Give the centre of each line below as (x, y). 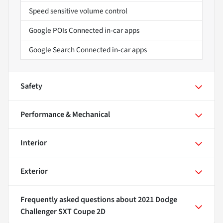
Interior (34, 143)
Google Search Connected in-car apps (88, 50)
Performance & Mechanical (65, 115)
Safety (31, 86)
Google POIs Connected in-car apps (84, 31)
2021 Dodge (158, 200)
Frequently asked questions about (79, 200)
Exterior (34, 171)
